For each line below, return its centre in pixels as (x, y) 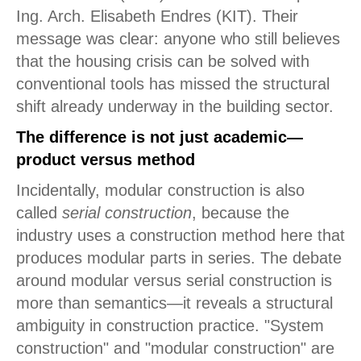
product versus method (106, 160)
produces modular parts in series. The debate (179, 258)
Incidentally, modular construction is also (160, 190)
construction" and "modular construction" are (175, 348)
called (39, 213)
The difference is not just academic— (160, 137)
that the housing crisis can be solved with (163, 61)
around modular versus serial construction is (174, 280)
